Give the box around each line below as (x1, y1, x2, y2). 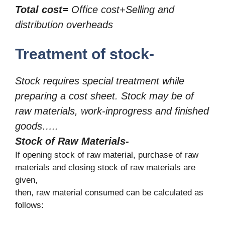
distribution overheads (15, 19, 113, 31)
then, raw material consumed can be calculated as (15, 187, 203, 197)
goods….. (15, 120, 58, 132)
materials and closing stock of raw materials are (15, 162, 195, 172)
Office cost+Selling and (68, 4, 174, 16)
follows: (15, 200, 44, 210)
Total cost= (15, 4, 68, 16)
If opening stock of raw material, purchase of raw (15, 150, 198, 160)
